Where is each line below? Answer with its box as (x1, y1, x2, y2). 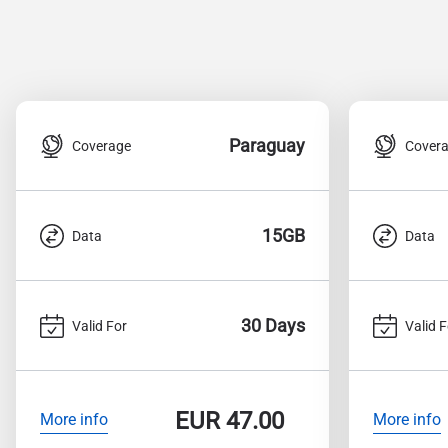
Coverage (72, 137, 131, 154)
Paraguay (229, 135, 305, 156)
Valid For (72, 317, 127, 334)
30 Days (241, 315, 305, 336)
